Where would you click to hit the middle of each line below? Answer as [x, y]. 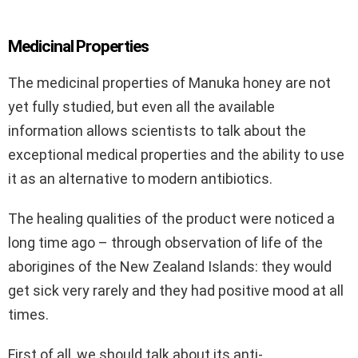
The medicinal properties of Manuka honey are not [169, 83]
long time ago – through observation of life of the [165, 243]
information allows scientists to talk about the [157, 131]
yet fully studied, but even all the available [141, 107]
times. [28, 315]
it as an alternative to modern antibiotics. [140, 179]
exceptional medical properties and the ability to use [176, 155]
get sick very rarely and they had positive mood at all [176, 291]
